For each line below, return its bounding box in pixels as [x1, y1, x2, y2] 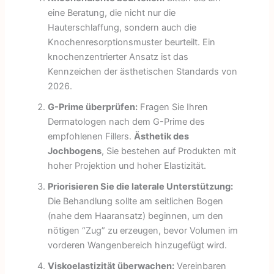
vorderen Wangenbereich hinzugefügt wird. [47, 239, 227, 251]
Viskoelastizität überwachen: [47, 260, 174, 272]
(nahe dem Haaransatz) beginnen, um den [47, 210, 223, 221]
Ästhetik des [133, 130, 189, 142]
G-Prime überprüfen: [47, 101, 138, 113]
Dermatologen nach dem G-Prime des [47, 116, 205, 127]
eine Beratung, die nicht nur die [47, 7, 176, 18]
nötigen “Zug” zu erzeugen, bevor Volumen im [47, 224, 238, 236]
